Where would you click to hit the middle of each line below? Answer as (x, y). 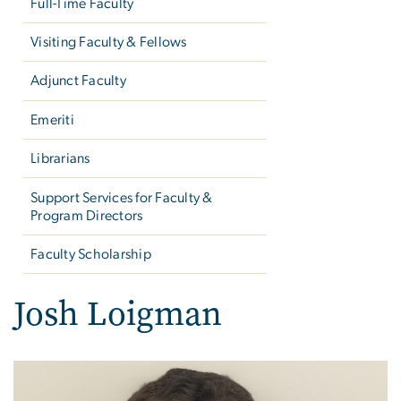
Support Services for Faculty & (122, 197)
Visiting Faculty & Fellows (109, 43)
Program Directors (87, 215)
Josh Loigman (118, 314)
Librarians (60, 159)
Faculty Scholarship (91, 254)
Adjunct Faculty (78, 81)
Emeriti (52, 119)
